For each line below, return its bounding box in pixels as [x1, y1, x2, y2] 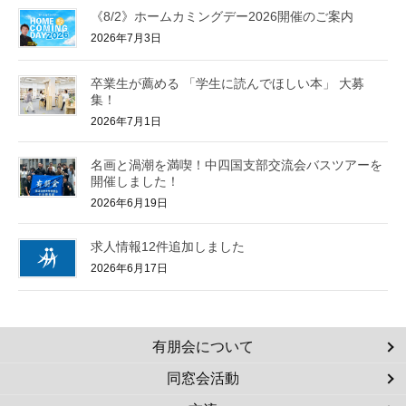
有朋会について [152, 339, 254, 355]
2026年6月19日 [91, 196, 168, 209]
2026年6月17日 [91, 261, 168, 275]
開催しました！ [91, 173, 179, 188]
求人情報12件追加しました [91, 238, 245, 254]
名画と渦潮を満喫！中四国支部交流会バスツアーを [91, 157, 382, 172]
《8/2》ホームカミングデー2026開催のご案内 [91, 8, 353, 24]
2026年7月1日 [91, 115, 161, 129]
